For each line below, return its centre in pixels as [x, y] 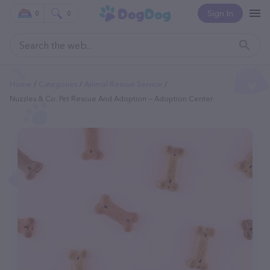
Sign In [220, 14]
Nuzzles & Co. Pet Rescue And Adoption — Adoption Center [111, 99]
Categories [58, 84]
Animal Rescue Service [123, 84]
